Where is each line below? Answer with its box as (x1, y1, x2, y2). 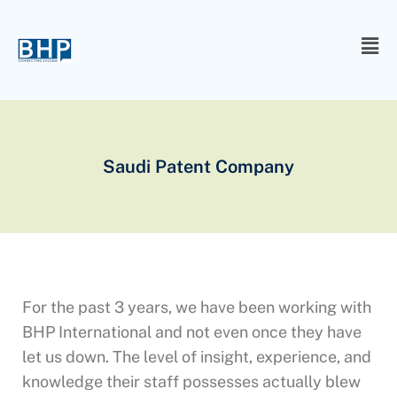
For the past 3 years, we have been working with (22, 298, 371, 317)
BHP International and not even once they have (22, 323, 362, 342)
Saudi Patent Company (103, 156, 294, 178)
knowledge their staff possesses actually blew (22, 372, 361, 392)
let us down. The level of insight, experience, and (22, 347, 371, 367)
